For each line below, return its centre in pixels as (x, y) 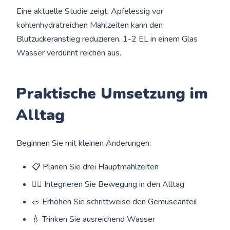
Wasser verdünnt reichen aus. (69, 53)
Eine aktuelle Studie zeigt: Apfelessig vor (90, 11)
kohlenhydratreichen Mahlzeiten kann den (90, 25)
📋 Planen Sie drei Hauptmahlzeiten (95, 167)
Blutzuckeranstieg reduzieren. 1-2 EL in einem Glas (107, 39)
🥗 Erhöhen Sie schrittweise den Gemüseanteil (115, 202)
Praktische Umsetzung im (112, 93)
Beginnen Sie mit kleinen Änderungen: (84, 143)
